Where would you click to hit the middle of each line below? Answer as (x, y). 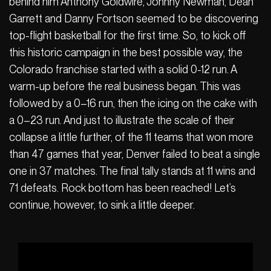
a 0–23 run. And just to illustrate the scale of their (122, 120)
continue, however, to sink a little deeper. (102, 204)
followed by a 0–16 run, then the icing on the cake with (133, 103)
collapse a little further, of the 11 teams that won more (131, 137)
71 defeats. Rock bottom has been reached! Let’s (122, 188)
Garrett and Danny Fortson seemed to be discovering (134, 18)
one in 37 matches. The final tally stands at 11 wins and (132, 171)
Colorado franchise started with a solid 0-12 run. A (123, 69)
